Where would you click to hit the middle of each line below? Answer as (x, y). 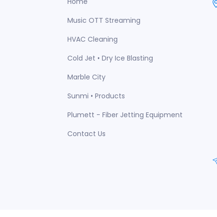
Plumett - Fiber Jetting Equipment (125, 115)
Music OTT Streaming (104, 20)
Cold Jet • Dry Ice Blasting (110, 58)
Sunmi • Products (96, 96)
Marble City (86, 77)
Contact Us (86, 134)
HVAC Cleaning (93, 39)
